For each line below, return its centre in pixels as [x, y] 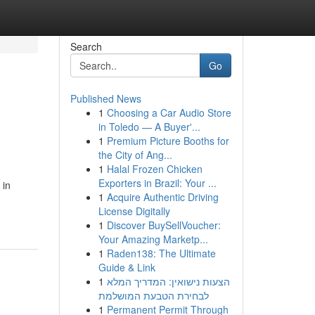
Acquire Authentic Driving [162, 197]
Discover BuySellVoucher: [163, 225]
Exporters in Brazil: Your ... [157, 183]
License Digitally [134, 211]
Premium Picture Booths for [168, 141]
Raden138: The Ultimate [161, 253]
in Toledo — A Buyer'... [149, 127]
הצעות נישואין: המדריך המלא [168, 281]
